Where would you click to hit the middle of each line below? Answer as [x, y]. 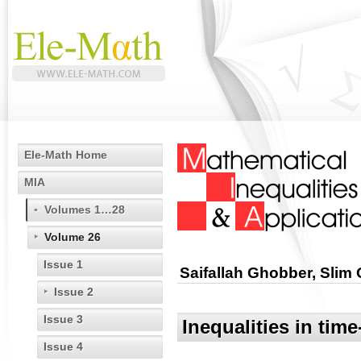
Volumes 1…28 [85, 210]
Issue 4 [63, 346]
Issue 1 [63, 264]
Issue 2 [74, 292]
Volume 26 [73, 237]
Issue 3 [63, 319]
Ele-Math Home [66, 155]
